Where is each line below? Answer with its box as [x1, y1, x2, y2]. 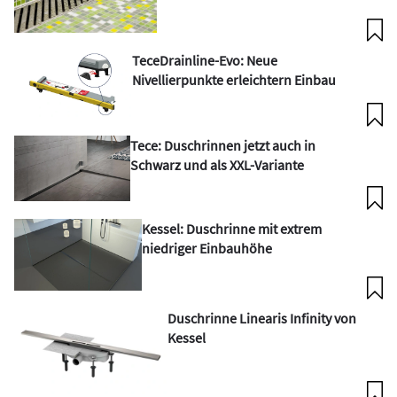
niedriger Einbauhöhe [141, 238, 272, 257]
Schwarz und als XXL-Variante [129, 155, 304, 174]
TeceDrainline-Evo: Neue [132, 51, 278, 70]
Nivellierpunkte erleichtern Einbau [132, 71, 337, 90]
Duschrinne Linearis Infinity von [167, 308, 357, 327]
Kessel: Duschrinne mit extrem [141, 219, 322, 237]
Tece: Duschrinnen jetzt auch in [129, 136, 315, 154]
